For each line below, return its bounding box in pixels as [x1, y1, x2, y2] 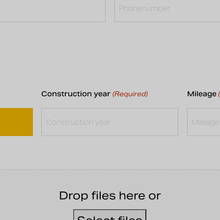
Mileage [187, 89, 217, 99]
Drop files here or [58, 189, 161, 203]
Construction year [41, 89, 111, 99]
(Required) [112, 90, 148, 99]
